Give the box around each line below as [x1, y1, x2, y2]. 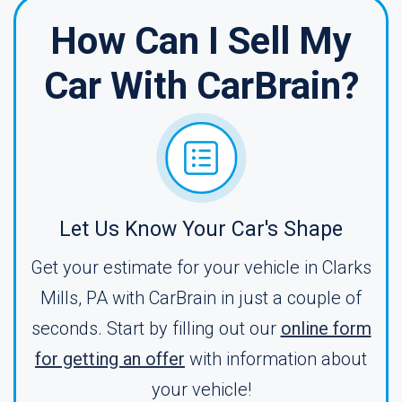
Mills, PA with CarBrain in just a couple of [40, 287, 362, 309]
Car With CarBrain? [43, 64, 359, 108]
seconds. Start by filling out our [31, 318, 281, 339]
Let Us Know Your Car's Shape [59, 217, 343, 241]
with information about [185, 348, 367, 370]
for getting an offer [35, 348, 185, 370]
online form [280, 318, 371, 339]
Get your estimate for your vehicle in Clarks [31, 257, 371, 278]
